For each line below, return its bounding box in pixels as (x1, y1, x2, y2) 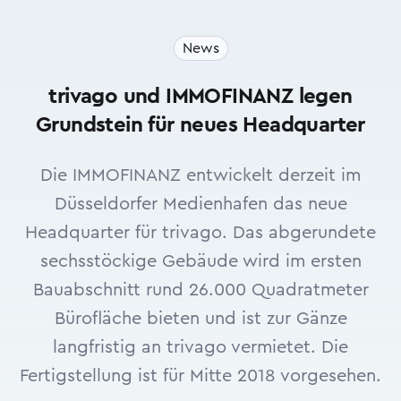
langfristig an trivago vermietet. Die (53, 338, 348, 356)
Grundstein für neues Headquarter (36, 115, 365, 136)
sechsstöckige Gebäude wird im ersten (39, 252, 362, 270)
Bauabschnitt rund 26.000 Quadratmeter (32, 281, 369, 299)
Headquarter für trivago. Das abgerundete (25, 224, 376, 242)
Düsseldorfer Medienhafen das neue (54, 195, 347, 213)
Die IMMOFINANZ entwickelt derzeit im (40, 166, 361, 184)
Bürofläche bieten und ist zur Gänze (54, 310, 347, 328)
